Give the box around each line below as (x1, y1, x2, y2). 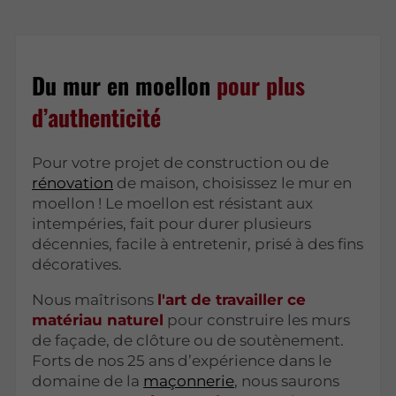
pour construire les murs (164, 311, 351, 330)
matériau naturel (32, 311, 164, 330)
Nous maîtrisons (32, 291, 158, 309)
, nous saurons (234, 372, 340, 391)
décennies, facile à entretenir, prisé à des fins (32, 235, 364, 254)
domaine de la (32, 372, 144, 391)
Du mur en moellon (32, 68, 217, 103)
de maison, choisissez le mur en (113, 174, 353, 193)
